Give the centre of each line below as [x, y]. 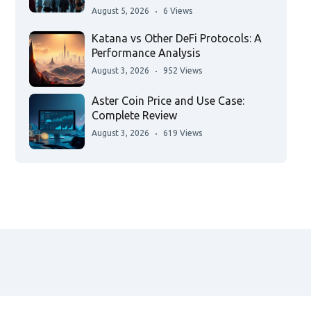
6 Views [177, 11]
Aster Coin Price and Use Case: [168, 101]
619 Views [182, 133]
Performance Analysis [146, 53]
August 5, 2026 [120, 11]
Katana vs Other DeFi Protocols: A [176, 39]
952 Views [182, 71]
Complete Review [134, 116]
